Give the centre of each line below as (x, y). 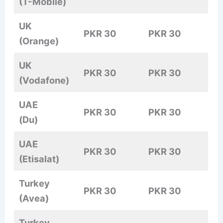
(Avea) (34, 198)
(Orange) (39, 41)
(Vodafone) (44, 80)
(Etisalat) (39, 159)
